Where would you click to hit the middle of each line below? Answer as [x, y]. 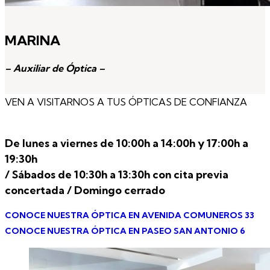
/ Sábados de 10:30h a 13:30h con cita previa [117, 174]
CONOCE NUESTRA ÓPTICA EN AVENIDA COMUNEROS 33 [130, 215]
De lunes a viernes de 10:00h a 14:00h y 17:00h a [127, 143]
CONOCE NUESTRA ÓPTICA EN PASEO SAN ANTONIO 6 [125, 231]
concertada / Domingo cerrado [85, 190]
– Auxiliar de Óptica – [55, 68]
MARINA [33, 40]
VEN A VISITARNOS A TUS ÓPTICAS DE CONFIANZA [126, 102]
